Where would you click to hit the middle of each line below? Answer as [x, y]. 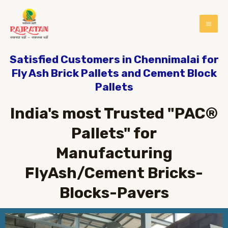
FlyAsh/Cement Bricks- [114, 173]
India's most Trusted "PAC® [114, 113]
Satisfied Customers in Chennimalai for [114, 59]
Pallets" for [114, 133]
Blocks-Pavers [114, 193]
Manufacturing [114, 153]
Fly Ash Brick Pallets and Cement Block [114, 73]
